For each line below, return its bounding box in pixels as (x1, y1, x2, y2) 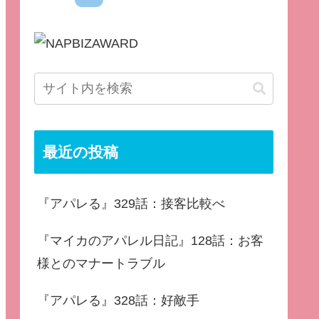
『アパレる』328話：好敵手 (37, 293, 199, 308)
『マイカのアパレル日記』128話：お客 (37, 234, 263, 249)
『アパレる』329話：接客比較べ (37, 197, 225, 211)
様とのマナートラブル (37, 256, 165, 271)
